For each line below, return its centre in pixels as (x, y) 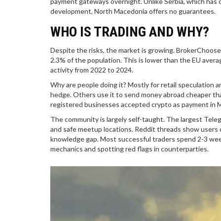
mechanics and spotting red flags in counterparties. (129, 149)
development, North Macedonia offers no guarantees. (133, 11)
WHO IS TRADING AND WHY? (130, 32)
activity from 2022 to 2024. (92, 70)
